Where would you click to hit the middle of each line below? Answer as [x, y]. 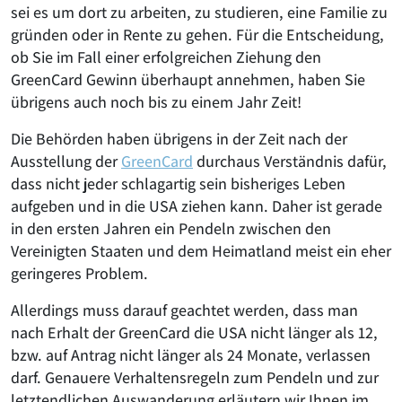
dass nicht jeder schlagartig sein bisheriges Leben [178, 184]
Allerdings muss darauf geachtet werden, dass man [184, 310]
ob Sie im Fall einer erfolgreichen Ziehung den [166, 57]
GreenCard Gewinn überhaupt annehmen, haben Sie [188, 79]
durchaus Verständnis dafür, [290, 161]
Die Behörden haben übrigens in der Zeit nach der [179, 139]
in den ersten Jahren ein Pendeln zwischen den [171, 228]
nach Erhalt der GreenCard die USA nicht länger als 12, [194, 332]
